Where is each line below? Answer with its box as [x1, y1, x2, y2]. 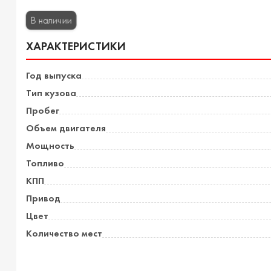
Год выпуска [25, 68, 82, 82]
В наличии [30, 13, 73, 27]
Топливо [25, 157, 64, 170]
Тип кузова [25, 86, 76, 99]
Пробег [25, 103, 59, 117]
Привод [25, 192, 60, 205]
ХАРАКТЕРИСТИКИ [25, 39, 126, 54]
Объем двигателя [25, 121, 106, 134]
